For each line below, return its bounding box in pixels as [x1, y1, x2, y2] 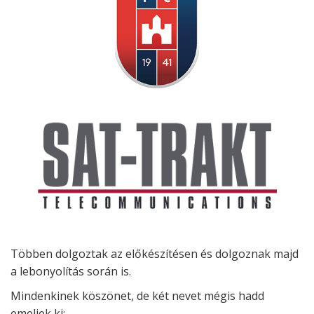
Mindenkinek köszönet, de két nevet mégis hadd [11, 288, 264, 303]
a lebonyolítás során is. [11, 264, 131, 279]
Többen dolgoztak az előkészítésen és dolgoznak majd [11, 246, 299, 261]
